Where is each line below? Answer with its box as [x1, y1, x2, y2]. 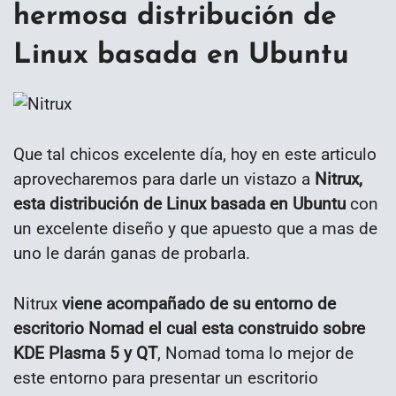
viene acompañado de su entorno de [62, 293, 336, 314]
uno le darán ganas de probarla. [13, 242, 250, 263]
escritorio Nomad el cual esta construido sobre [13, 317, 365, 339]
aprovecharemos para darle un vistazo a [13, 168, 315, 189]
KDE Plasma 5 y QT [13, 342, 157, 363]
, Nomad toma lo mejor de [157, 342, 354, 363]
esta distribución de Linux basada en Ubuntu [13, 193, 346, 214]
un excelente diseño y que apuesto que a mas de [13, 217, 377, 239]
